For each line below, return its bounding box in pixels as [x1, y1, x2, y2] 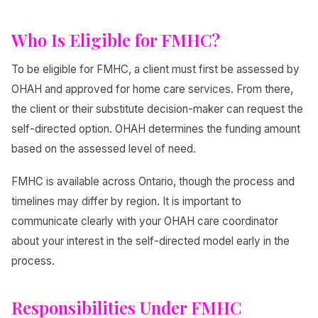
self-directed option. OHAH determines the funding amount [11, 121, 300, 136]
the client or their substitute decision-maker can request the [11, 102, 303, 116]
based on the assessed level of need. [11, 141, 196, 155]
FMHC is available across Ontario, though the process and [11, 174, 295, 188]
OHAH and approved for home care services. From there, [11, 82, 293, 96]
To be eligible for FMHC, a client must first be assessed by [11, 62, 300, 76]
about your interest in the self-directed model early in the [11, 234, 290, 248]
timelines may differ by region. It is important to [11, 194, 241, 208]
